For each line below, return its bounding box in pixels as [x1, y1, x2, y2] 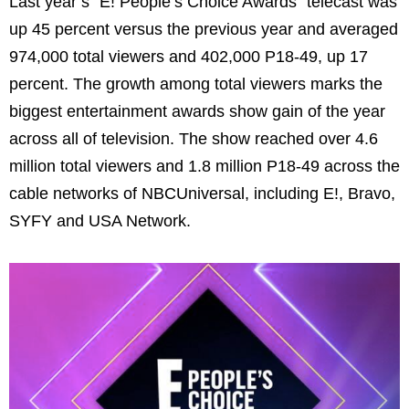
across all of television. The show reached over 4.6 [9, 129, 378, 148]
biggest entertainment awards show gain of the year [9, 101, 385, 121]
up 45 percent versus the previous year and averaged [9, 19, 398, 38]
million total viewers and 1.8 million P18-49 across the [9, 156, 400, 175]
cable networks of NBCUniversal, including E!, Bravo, [9, 184, 395, 203]
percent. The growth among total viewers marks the [9, 74, 383, 93]
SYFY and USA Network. [9, 211, 191, 230]
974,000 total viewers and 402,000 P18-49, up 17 [9, 47, 368, 66]
